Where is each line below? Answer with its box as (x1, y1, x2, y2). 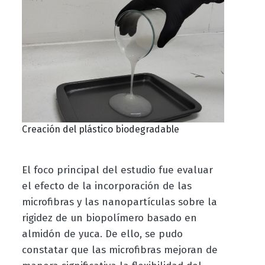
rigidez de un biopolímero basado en (21, 212, 197, 225)
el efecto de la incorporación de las (21, 180, 192, 193)
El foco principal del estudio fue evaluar (21, 164, 213, 177)
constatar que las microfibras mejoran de (21, 244, 218, 257)
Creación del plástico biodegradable (21, 124, 179, 135)
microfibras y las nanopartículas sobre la (21, 196, 217, 209)
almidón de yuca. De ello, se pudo (21, 228, 183, 241)
